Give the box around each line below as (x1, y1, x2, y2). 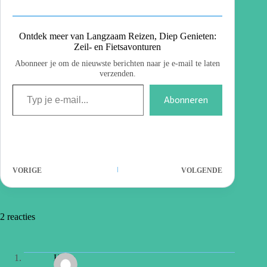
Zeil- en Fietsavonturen (74, 41, 162, 52)
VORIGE (13, 166, 42, 175)
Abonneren (164, 94, 209, 105)
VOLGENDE (181, 166, 223, 175)
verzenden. (99, 68, 136, 78)
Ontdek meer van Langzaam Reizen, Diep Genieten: (18, 30, 216, 41)
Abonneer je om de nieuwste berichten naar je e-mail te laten (15, 58, 221, 68)
